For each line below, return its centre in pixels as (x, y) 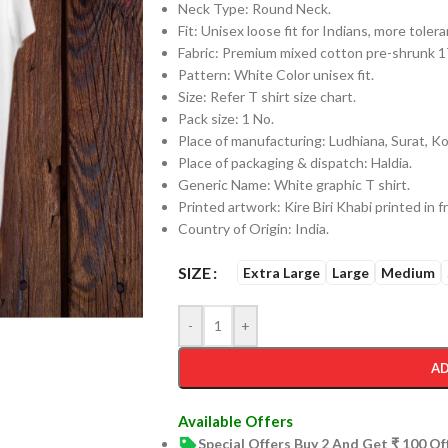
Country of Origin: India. (253, 228)
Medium (407, 272)
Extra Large (281, 272)
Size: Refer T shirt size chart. (266, 96)
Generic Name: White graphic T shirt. (293, 184)
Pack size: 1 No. (225, 118)
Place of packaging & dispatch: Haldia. (294, 162)
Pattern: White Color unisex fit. (275, 74)
